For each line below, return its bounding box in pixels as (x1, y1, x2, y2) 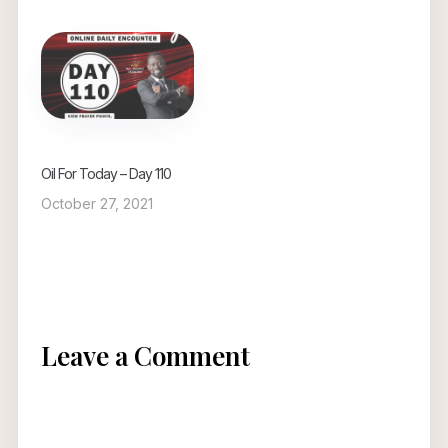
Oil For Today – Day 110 (40, 165, 171, 183)
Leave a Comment (40, 338, 250, 374)
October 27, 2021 (40, 195, 153, 213)
